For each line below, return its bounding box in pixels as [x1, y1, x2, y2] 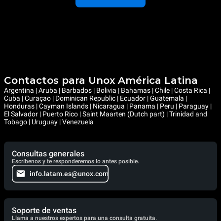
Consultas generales [12, 148, 84, 158]
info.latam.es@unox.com [30, 169, 109, 178]
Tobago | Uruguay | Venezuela [4, 117, 94, 126]
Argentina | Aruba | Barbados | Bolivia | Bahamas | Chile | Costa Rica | [4, 86, 210, 94]
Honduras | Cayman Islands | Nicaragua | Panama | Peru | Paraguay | [4, 102, 212, 110]
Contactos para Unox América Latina [4, 74, 198, 86]
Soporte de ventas [12, 205, 76, 215]
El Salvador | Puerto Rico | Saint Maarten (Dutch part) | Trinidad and [4, 110, 207, 118]
